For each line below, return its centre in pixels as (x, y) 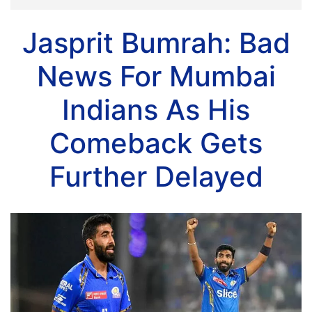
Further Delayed (156, 177)
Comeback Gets (156, 143)
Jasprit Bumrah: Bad (156, 43)
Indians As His (156, 110)
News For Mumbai (156, 76)
